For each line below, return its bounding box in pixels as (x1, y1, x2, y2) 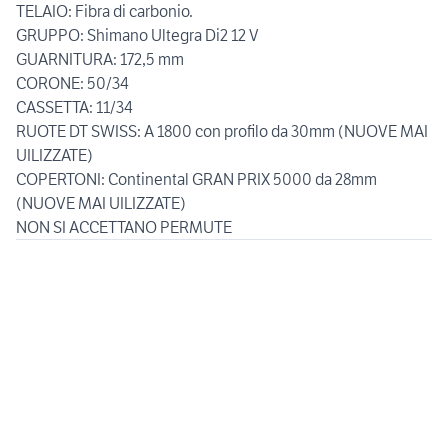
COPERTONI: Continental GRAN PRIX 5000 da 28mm (16, 169, 377, 190)
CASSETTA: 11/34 (16, 97, 133, 118)
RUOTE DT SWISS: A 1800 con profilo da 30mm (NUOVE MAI (16, 121, 428, 142)
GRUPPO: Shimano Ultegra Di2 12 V (16, 25, 259, 46)
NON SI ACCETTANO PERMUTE (16, 217, 232, 238)
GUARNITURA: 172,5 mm (16, 49, 184, 70)
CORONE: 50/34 (16, 73, 129, 94)
